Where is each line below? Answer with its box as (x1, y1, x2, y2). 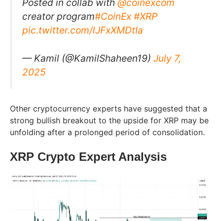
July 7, (153, 52, 181, 64)
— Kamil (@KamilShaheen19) (22, 52, 153, 64)
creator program (22, 10, 95, 22)
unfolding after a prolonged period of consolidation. (10, 127, 207, 138)
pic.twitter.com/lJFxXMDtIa (22, 24, 143, 36)
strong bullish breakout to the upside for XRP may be (10, 115, 209, 126)
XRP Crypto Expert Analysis (10, 150, 167, 164)
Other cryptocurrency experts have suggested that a (10, 104, 207, 114)
